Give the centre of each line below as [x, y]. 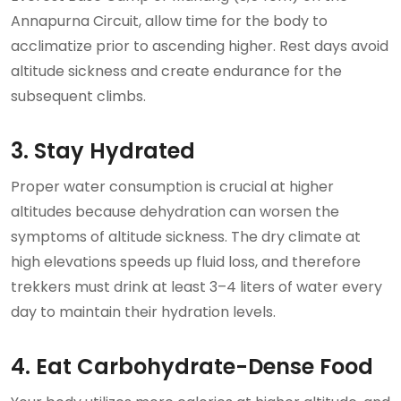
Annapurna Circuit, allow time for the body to [169, 21]
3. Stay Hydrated [103, 150]
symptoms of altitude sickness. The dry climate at [186, 236]
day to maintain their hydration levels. [143, 311]
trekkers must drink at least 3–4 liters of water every [196, 286]
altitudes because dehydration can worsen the [175, 211]
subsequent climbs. [78, 96]
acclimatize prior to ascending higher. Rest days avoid [200, 46]
